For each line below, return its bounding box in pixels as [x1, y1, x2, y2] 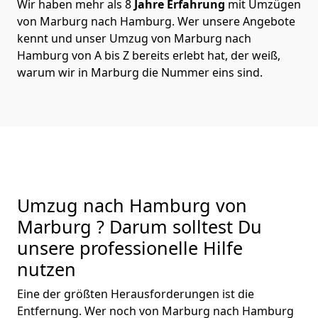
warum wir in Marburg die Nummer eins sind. [17, 64, 263, 80]
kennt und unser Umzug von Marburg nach [17, 30, 251, 46]
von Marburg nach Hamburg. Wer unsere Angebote [17, 13, 295, 29]
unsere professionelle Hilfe [17, 235, 243, 260]
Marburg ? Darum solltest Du [17, 214, 262, 238]
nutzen [17, 256, 76, 281]
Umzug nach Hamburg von [17, 192, 247, 217]
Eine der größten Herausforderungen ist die [17, 285, 254, 302]
